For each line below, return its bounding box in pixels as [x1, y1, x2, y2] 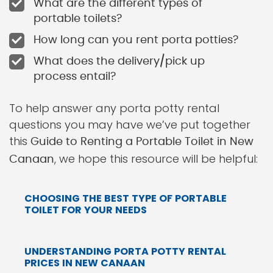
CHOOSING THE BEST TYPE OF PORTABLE [24, 191, 227, 205]
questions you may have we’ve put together [9, 117, 250, 132]
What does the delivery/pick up [34, 56, 205, 67]
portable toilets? [34, 13, 122, 24]
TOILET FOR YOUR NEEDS [24, 202, 147, 217]
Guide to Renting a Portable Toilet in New [30, 136, 253, 147]
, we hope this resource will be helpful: [54, 151, 258, 166]
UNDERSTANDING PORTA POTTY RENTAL [24, 244, 226, 258]
